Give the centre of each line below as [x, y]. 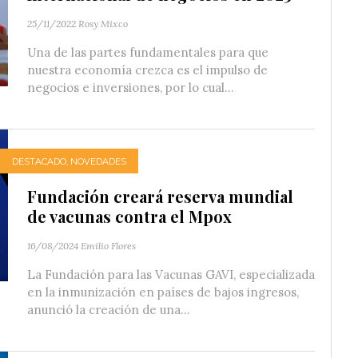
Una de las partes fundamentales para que [148, 53]
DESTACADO [39, 161]
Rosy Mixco [103, 24]
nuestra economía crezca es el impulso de [147, 70]
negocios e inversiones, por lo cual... [131, 88]
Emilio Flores [108, 246]
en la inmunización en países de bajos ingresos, [163, 292]
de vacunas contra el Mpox [129, 217]
